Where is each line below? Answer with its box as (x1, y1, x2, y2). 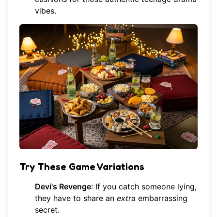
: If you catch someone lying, (91, 181, 197, 191)
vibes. (35, 6, 56, 16)
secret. (35, 204, 60, 215)
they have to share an (35, 193, 117, 203)
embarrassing (136, 193, 187, 203)
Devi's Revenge (35, 181, 91, 191)
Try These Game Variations (19, 160, 144, 172)
